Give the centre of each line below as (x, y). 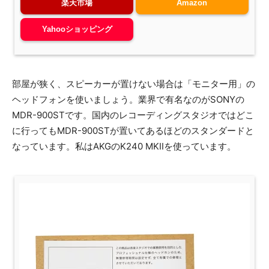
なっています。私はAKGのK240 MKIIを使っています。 (124, 146)
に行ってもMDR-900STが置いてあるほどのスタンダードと (133, 130)
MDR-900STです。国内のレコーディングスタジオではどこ (133, 115)
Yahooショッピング (77, 29)
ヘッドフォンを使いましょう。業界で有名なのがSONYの (128, 99)
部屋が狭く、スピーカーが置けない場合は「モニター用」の (134, 83)
